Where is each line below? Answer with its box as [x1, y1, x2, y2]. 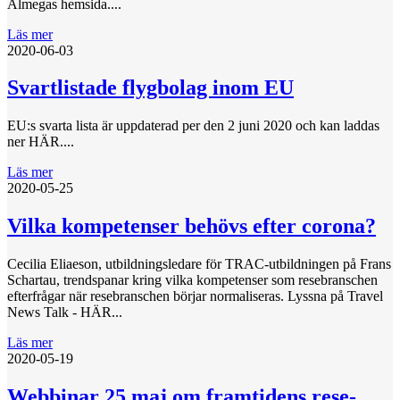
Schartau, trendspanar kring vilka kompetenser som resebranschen [7, 272, 378, 288]
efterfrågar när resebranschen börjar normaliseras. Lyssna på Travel [7, 288, 383, 304]
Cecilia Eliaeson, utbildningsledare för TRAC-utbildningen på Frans [7, 256, 391, 272]
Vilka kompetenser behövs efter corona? [7, 214, 376, 238]
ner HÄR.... [7, 134, 74, 150]
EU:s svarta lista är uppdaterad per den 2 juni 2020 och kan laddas [7, 118, 379, 134]
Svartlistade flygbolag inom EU [7, 76, 294, 100]
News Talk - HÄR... [7, 304, 122, 321]
